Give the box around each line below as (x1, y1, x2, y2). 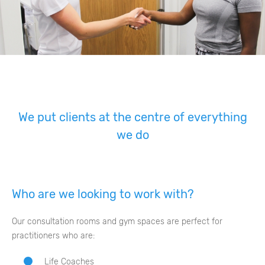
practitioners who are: (12, 231, 95, 241)
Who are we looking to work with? (12, 187, 194, 202)
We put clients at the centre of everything (18, 110, 247, 125)
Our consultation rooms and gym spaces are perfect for (12, 216, 222, 227)
